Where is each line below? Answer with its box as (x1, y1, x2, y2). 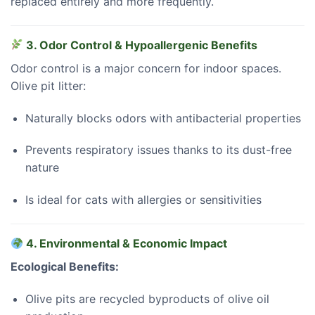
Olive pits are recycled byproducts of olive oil (25, 291, 269, 306)
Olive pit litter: (11, 78, 86, 93)
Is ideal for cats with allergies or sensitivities (25, 193, 262, 207)
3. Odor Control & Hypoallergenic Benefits (23, 37, 258, 52)
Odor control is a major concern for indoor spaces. (11, 60, 281, 75)
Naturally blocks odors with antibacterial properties (25, 110, 301, 125)
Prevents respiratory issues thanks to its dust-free (25, 143, 292, 157)
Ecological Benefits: (11, 259, 119, 274)
